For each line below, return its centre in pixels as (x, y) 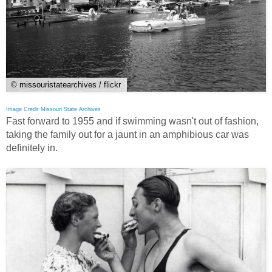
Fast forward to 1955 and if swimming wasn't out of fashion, (132, 121)
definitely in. (32, 148)
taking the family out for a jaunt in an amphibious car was (127, 135)
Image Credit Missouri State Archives (53, 110)
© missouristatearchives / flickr (66, 85)
